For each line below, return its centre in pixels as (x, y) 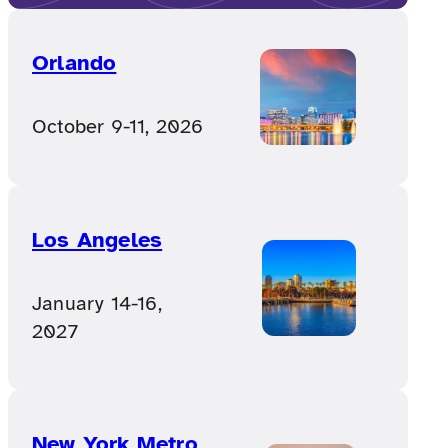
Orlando (74, 63)
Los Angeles (97, 239)
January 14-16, (97, 303)
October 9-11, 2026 (118, 127)
